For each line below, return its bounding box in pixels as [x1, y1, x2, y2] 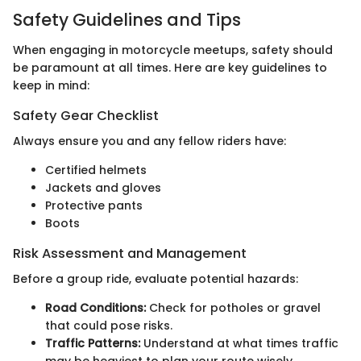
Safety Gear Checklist [13, 106, 159, 125]
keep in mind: [13, 77, 89, 93]
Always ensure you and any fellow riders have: [13, 133, 286, 150]
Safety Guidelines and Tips [13, 7, 241, 31]
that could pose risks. [45, 317, 172, 334]
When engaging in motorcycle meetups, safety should [13, 42, 333, 58]
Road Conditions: [45, 300, 146, 317]
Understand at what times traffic [140, 335, 338, 352]
